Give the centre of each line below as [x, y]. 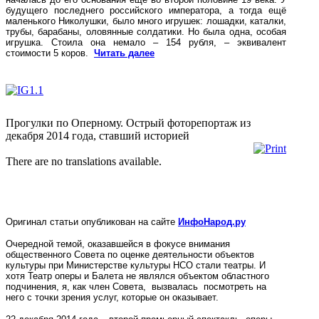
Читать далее [124, 53]
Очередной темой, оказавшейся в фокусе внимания [118, 244]
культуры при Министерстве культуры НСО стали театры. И [136, 265]
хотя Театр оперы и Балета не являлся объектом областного [137, 276]
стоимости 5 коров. [50, 53]
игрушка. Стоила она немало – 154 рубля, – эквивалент [146, 42]
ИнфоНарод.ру [212, 221]
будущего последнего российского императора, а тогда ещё [146, 10]
